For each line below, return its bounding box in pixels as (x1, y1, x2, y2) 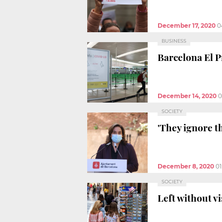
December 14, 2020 (158, 92, 217, 100)
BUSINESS (162, 38, 186, 44)
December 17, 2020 (158, 21, 216, 29)
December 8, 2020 (158, 162, 214, 170)
